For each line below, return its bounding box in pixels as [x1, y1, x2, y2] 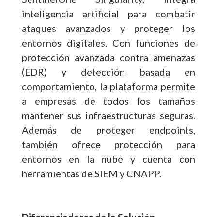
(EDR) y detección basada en [21, 65, 196, 77]
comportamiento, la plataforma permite [21, 80, 196, 92]
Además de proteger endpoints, [21, 124, 196, 136]
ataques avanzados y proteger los [21, 22, 196, 34]
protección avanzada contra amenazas [21, 51, 196, 63]
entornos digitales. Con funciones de [21, 36, 196, 48]
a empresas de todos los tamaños [21, 94, 196, 107]
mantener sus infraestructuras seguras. [21, 109, 196, 121]
